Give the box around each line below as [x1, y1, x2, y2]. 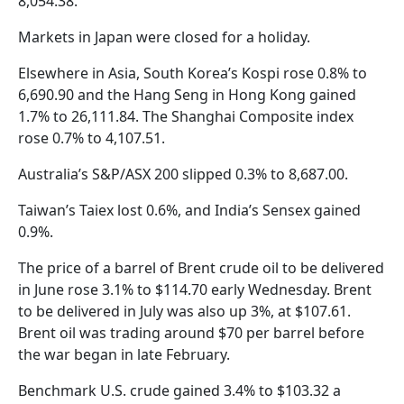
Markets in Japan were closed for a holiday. [18, 27, 310, 48]
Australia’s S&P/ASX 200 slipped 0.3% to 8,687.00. [18, 164, 348, 185]
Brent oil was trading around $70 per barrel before [18, 323, 364, 344]
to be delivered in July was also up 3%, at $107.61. [18, 301, 351, 322]
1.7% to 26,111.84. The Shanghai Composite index [18, 106, 353, 127]
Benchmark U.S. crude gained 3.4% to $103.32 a [18, 381, 341, 401]
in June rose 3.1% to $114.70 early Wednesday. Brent [18, 280, 372, 300]
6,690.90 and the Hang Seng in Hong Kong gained [18, 85, 356, 106]
